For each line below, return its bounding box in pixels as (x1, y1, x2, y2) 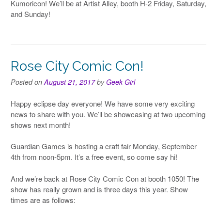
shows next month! (11, 119, 71, 130)
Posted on (11, 77, 44, 87)
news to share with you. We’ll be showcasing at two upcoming (11, 108, 205, 119)
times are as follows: (11, 194, 76, 205)
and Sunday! (11, 8, 50, 19)
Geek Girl (106, 77, 135, 87)
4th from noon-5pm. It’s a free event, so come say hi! (11, 152, 177, 162)
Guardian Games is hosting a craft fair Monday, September (11, 141, 197, 152)
